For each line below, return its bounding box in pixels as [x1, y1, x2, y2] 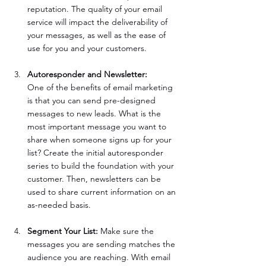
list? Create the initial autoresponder [27, 147, 166, 159]
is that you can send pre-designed [27, 95, 158, 106]
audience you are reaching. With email [27, 252, 173, 263]
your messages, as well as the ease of [27, 30, 168, 41]
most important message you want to [27, 121, 169, 132]
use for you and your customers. [149, 43, 170, 54]
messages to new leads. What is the [27, 108, 163, 119]
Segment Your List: [27, 226, 98, 237]
